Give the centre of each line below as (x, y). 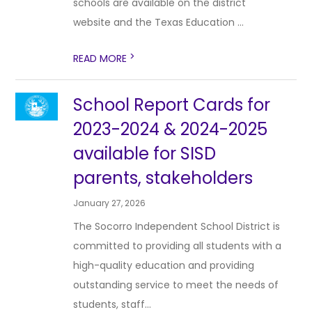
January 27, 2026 (110, 203)
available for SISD (145, 154)
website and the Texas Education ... (159, 22)
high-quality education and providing (164, 265)
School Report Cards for (172, 105)
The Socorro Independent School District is (177, 226)
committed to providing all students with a (178, 246)
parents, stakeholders (163, 178)
